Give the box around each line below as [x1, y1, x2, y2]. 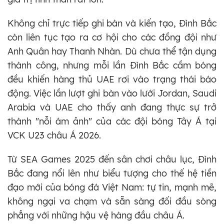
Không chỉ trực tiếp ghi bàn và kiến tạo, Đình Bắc [7, 17, 216, 29]
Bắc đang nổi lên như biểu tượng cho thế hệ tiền [7, 167, 216, 179]
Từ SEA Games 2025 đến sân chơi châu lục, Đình [7, 153, 216, 165]
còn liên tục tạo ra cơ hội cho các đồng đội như [7, 31, 216, 43]
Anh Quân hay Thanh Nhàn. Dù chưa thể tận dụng [7, 45, 216, 57]
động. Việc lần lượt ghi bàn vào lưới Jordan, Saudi [7, 87, 216, 99]
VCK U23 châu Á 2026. [7, 129, 101, 141]
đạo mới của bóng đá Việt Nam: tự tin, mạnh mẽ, [7, 181, 216, 193]
